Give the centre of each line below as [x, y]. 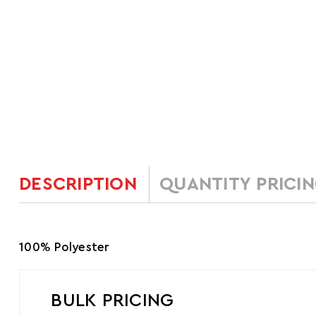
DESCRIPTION [78, 184]
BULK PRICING [113, 300]
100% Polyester [65, 247]
